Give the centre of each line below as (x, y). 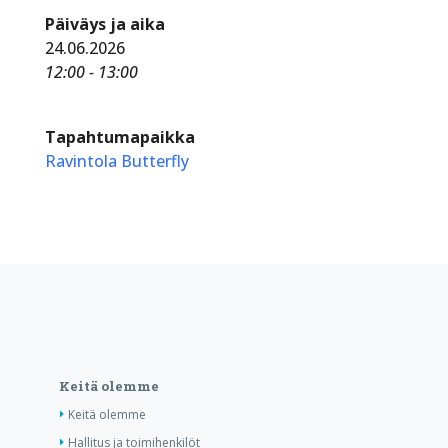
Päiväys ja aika (104, 23)
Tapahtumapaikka (119, 136)
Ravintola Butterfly (116, 160)
